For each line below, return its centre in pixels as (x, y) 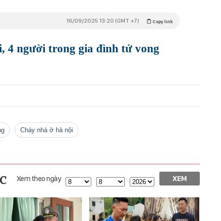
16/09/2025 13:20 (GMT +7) (103, 20)
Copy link (162, 21)
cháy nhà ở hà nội (49, 130)
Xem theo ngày (38, 178)
